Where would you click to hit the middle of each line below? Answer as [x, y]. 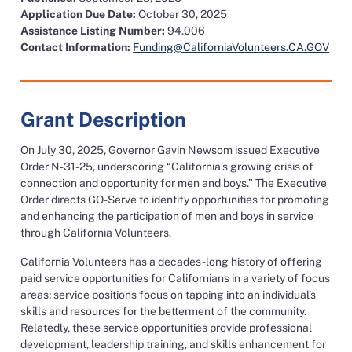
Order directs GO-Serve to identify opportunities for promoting [175, 200]
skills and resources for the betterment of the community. [164, 311]
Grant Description [104, 119]
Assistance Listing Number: [93, 31]
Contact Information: [76, 47]
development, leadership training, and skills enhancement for [174, 344]
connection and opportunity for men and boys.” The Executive [174, 183]
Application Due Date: [79, 14]
